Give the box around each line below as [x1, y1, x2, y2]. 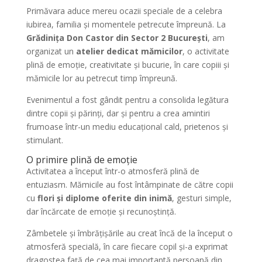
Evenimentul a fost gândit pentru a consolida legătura [26, 94, 229, 105]
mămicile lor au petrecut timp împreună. [26, 73, 177, 84]
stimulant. [26, 135, 63, 146]
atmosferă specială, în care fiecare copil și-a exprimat [26, 241, 228, 252]
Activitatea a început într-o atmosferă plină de [26, 166, 199, 177]
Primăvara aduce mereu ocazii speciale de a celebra [26, 5, 222, 16]
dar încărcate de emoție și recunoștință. [26, 206, 176, 217]
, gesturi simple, [171, 192, 232, 204]
